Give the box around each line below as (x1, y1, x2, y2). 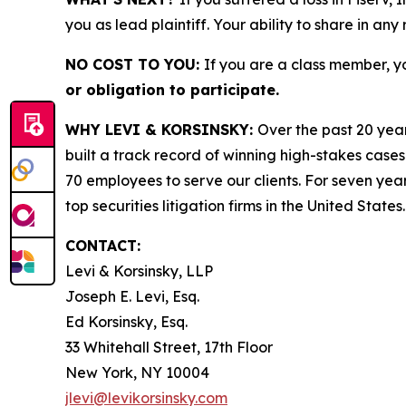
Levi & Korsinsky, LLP (65, 261, 213, 280)
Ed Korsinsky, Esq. (65, 312, 188, 331)
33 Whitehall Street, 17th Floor (65, 337, 273, 356)
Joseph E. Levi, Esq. (65, 286, 199, 305)
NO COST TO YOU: (65, 54, 204, 73)
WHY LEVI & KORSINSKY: (65, 120, 257, 139)
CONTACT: (65, 236, 140, 255)
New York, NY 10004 (65, 362, 209, 382)
